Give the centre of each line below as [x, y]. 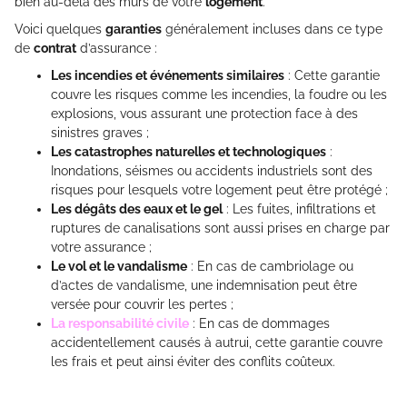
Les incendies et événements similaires [168, 76]
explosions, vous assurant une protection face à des [204, 114]
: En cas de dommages [259, 324]
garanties [134, 30]
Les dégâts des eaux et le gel [137, 209]
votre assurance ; [101, 248]
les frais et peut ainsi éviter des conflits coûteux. [193, 362]
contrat [55, 49]
